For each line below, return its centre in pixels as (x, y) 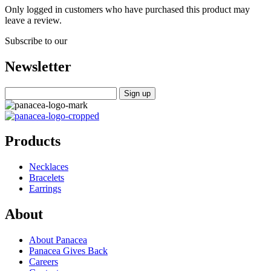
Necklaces (49, 167)
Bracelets (47, 178)
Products (33, 141)
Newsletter (38, 66)
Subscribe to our (36, 41)
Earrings (45, 189)
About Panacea (58, 240)
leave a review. (33, 20)
